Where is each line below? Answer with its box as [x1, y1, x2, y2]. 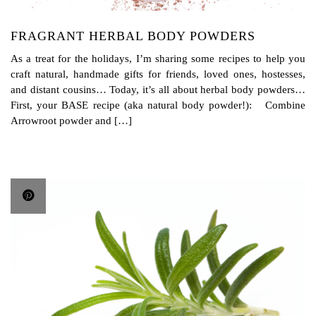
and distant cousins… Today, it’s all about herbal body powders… [11, 83, 305, 95]
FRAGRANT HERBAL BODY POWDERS [11, 28, 255, 43]
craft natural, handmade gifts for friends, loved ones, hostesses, [11, 68, 305, 80]
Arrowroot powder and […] [11, 114, 132, 126]
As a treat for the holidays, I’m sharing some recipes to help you [11, 52, 305, 64]
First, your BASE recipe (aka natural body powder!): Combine [11, 99, 305, 111]
